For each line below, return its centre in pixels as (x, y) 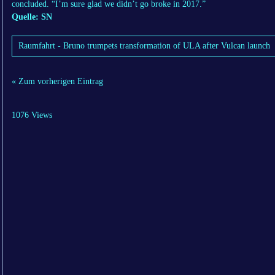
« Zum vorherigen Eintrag (57, 82)
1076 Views (32, 115)
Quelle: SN (32, 17)
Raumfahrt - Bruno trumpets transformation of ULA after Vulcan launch (144, 46)
